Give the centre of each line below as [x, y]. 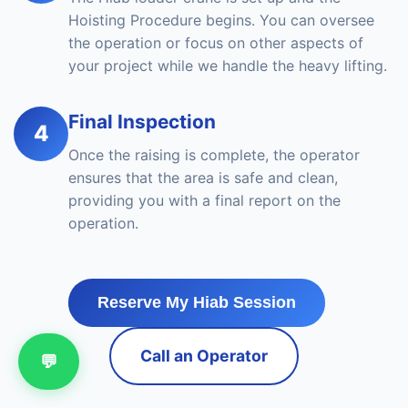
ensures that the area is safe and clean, [203, 178]
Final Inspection [142, 122]
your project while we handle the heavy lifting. [228, 66]
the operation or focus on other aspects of [216, 43]
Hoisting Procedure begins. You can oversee [221, 20]
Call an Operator [204, 356]
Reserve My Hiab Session [197, 302]
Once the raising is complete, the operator [214, 155]
